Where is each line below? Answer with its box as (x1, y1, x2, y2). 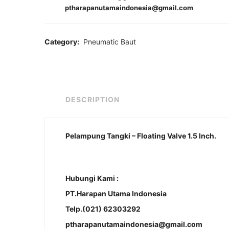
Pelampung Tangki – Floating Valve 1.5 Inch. (65, 131, 216, 140)
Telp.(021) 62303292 (65, 204, 141, 213)
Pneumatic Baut (83, 37, 136, 46)
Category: (44, 37, 81, 46)
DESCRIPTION (65, 95, 120, 104)
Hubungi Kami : (65, 173, 119, 182)
